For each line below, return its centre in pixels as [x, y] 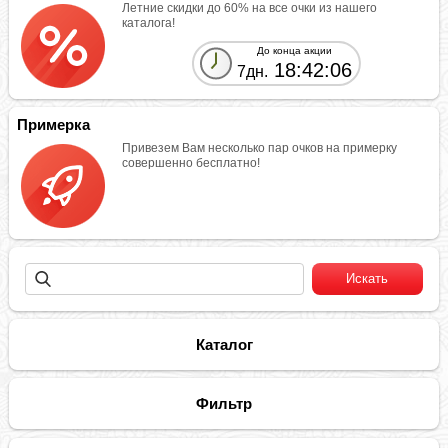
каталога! [149, 22]
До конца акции [294, 50]
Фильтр [224, 404]
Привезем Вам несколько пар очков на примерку [260, 148]
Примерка [54, 124]
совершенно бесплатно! [191, 163]
